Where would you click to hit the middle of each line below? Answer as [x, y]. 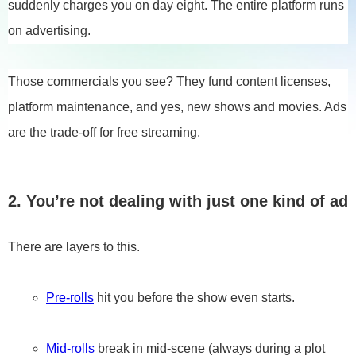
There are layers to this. [74, 247]
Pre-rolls [70, 298]
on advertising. [49, 31]
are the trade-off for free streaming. [104, 132]
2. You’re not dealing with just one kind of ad [178, 201]
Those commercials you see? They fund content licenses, [169, 81]
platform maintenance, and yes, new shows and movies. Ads [177, 107]
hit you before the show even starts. [194, 298]
